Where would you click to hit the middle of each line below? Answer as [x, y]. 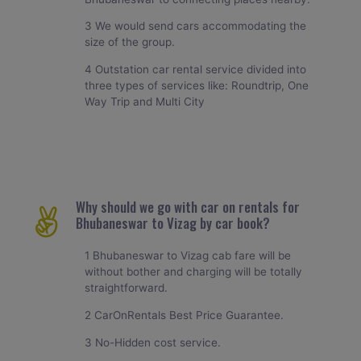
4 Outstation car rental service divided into [196, 69]
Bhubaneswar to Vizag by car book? [172, 223]
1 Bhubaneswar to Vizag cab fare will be [188, 256]
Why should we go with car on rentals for [187, 207]
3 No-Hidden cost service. [153, 342]
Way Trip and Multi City [145, 101]
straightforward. [127, 288]
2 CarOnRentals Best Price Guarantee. [185, 315]
